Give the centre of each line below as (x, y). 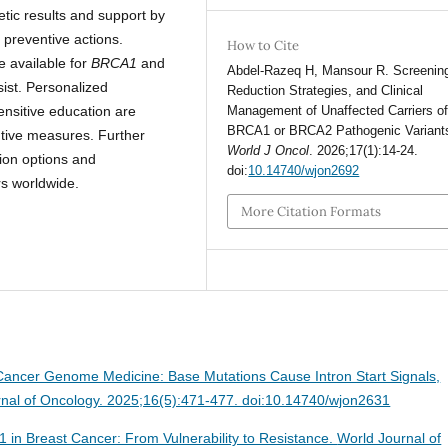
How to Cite (263, 46)
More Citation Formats (311, 211)
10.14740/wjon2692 (304, 171)
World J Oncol (268, 151)
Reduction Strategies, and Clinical (325, 91)
